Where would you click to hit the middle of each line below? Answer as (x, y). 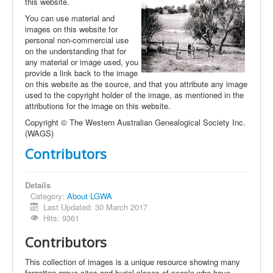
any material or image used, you (82, 62)
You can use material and (70, 18)
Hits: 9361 (62, 218)
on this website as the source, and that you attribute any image (136, 84)
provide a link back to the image (81, 73)
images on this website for (71, 29)
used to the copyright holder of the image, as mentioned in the (134, 95)
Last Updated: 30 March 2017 (96, 207)
